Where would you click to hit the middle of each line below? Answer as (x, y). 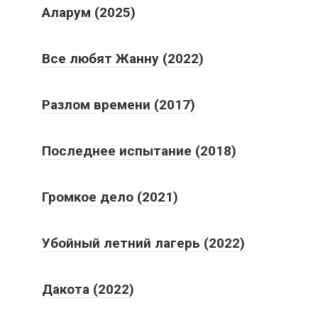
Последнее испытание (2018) (139, 150)
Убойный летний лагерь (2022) (143, 243)
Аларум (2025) (89, 12)
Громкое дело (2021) (110, 197)
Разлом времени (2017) (119, 104)
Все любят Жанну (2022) (123, 58)
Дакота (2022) (88, 289)
